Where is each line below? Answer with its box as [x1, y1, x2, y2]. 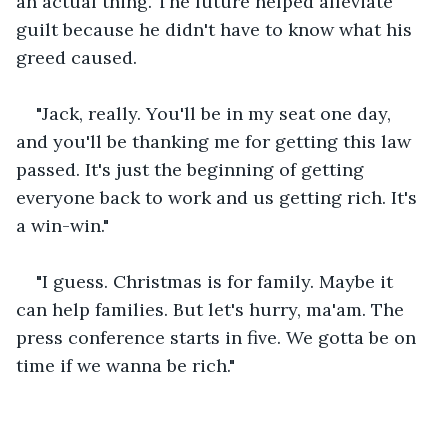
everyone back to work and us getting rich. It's [16, 185, 422, 209]
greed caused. [16, 45, 137, 69]
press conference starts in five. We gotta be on [16, 325, 421, 349]
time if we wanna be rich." [16, 353, 235, 377]
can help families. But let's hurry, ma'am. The [16, 297, 409, 321]
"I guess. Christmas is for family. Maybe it [36, 269, 398, 293]
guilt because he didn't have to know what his [16, 17, 417, 41]
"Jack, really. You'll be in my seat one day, [36, 101, 396, 125]
